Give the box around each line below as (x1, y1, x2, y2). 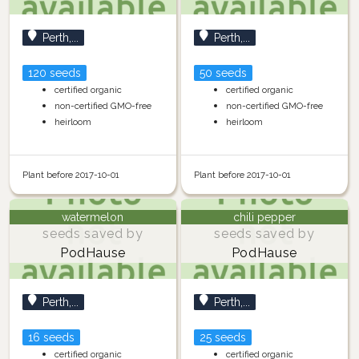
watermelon (62, 210, 124, 224)
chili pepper (232, 210, 296, 224)
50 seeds (199, 66, 247, 79)
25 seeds (199, 330, 246, 344)
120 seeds (27, 66, 81, 79)
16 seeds (27, 330, 75, 344)
